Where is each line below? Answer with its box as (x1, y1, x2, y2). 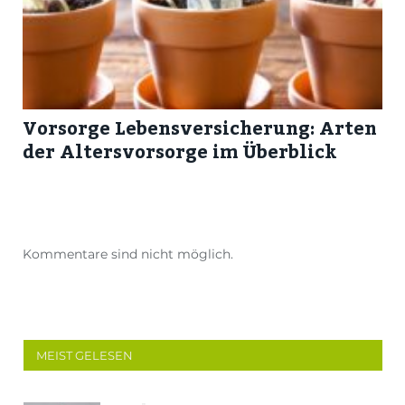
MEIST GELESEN (36, 348, 133, 363)
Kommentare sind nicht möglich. (23, 246, 233, 263)
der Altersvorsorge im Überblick (23, 138, 337, 164)
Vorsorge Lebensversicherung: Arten (23, 115, 377, 140)
